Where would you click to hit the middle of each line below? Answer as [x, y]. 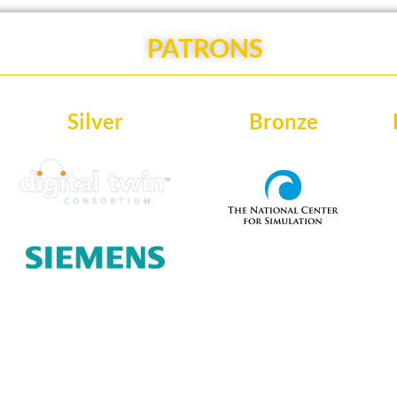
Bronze [283, 121]
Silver [95, 121]
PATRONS [205, 47]
